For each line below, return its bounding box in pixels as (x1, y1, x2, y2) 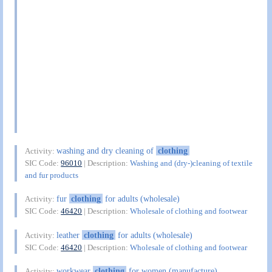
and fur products (25, 170, 79, 180)
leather (56, 229, 83, 240)
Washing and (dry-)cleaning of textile (130, 158, 253, 168)
